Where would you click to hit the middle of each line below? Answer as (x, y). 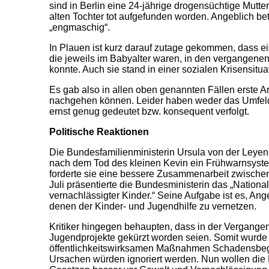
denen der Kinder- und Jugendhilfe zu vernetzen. (153, 206)
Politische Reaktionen (99, 132)
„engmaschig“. (80, 27)
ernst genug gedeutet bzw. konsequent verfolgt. (149, 111)
